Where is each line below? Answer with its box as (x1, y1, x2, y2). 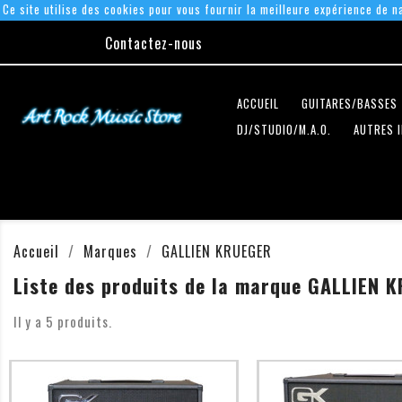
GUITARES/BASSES (301, 95, 398, 113)
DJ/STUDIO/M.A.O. (237, 121, 331, 139)
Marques (83, 240, 137, 263)
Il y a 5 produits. (13, 311, 112, 332)
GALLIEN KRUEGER (162, 240, 272, 263)
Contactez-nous (105, 32, 203, 55)
